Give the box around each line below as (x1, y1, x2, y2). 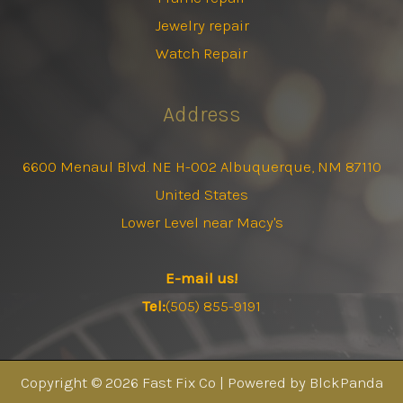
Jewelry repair (154, 16, 249, 35)
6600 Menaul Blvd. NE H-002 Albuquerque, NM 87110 (22, 157, 381, 176)
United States (155, 185, 248, 204)
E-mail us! (166, 269, 237, 288)
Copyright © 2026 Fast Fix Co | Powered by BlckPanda (20, 373, 383, 391)
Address (162, 102, 241, 128)
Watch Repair (156, 44, 247, 63)
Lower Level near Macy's (120, 213, 283, 232)
